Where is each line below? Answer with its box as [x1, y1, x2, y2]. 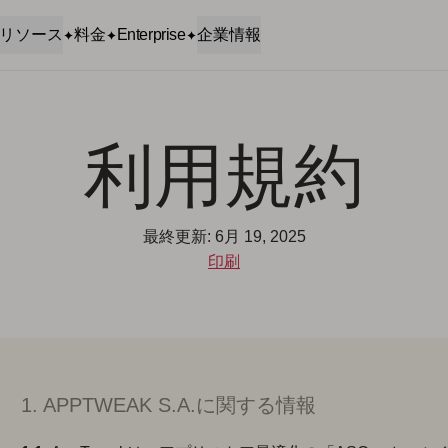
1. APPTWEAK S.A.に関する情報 [21, 394, 317, 416]
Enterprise [116, 26, 186, 43]
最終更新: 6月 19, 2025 [142, 228, 306, 245]
